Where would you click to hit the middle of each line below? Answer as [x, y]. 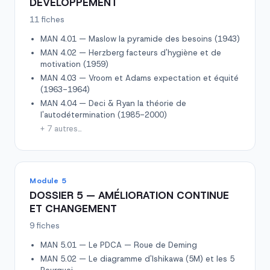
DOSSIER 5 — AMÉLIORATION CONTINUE [129, 195]
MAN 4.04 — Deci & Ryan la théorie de [113, 103]
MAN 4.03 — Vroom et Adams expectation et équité [140, 78]
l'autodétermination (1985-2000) [104, 115]
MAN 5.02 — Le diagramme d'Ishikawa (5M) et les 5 [137, 259]
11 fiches [47, 20]
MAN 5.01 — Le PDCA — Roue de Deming [119, 245]
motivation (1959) [74, 64]
